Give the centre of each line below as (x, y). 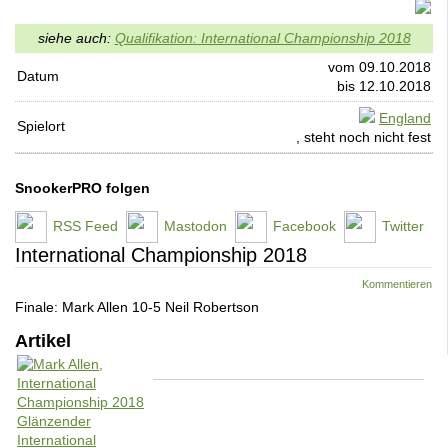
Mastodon (195, 226)
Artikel (43, 341)
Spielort (41, 126)
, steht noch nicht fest (363, 137)
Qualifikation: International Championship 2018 (262, 38)
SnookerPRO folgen (82, 188)
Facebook (304, 226)
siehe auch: (76, 38)
